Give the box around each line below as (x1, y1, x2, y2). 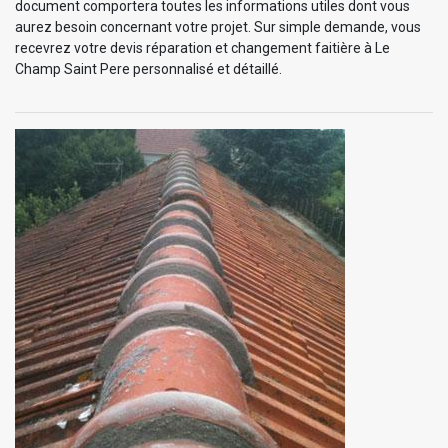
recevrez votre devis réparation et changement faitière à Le (15, 39, 390, 56)
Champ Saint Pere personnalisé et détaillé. (15, 60, 282, 77)
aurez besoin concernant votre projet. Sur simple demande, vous (15, 18, 421, 35)
